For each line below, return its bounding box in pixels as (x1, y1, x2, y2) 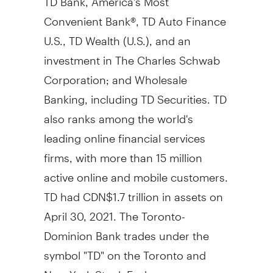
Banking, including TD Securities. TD (43, 82, 227, 106)
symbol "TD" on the (43, 238, 143, 262)
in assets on (158, 179, 223, 204)
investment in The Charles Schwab (43, 43, 220, 67)
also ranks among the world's (43, 101, 193, 126)
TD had (43, 179, 83, 204)
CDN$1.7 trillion (82, 179, 159, 204)
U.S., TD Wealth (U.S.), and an (43, 23, 191, 48)
